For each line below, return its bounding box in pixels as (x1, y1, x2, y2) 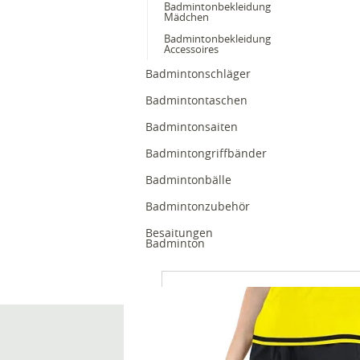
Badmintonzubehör (145, 198, 253, 214)
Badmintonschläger (145, 66, 254, 81)
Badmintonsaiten (145, 119, 238, 134)
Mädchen (164, 10, 209, 24)
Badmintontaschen (145, 92, 247, 108)
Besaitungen (145, 225, 213, 240)
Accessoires (164, 42, 221, 56)
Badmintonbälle (145, 172, 231, 187)
